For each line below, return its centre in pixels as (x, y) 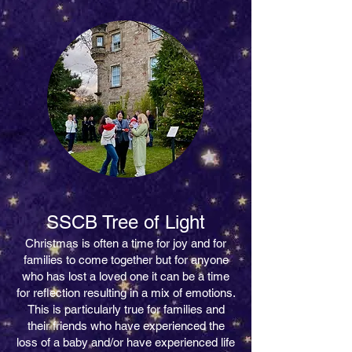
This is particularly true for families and (126, 310)
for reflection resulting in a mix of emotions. (126, 293)
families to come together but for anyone (126, 260)
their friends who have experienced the (126, 326)
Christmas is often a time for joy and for (126, 244)
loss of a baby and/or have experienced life (126, 343)
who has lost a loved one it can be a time (126, 277)
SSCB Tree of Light (126, 222)
